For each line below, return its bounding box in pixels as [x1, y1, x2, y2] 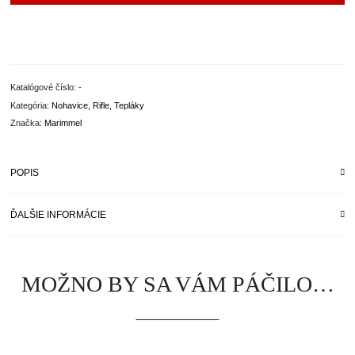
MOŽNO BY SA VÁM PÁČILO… [21, 272, 334, 297]
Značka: [10, 118, 45, 128]
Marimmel [44, 118, 82, 128]
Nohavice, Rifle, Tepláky [52, 100, 145, 110]
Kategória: [10, 100, 52, 110]
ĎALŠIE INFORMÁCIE [10, 209, 107, 221]
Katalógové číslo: [10, 82, 79, 92]
